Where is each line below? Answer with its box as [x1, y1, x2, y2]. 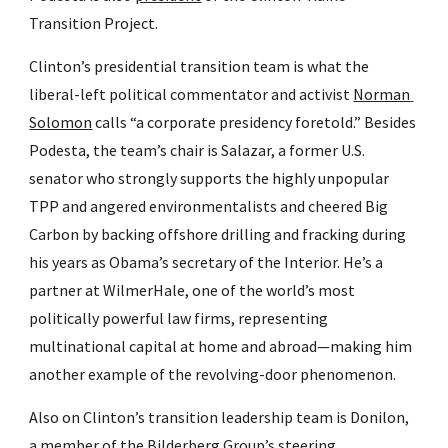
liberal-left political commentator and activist [29, 84, 354, 104]
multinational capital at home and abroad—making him [29, 336, 413, 356]
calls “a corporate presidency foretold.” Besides [92, 112, 417, 132]
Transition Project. [29, 13, 159, 33]
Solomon [29, 112, 93, 132]
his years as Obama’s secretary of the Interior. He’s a [29, 252, 384, 272]
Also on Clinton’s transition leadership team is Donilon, [29, 407, 410, 427]
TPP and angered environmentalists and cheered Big [29, 196, 389, 216]
